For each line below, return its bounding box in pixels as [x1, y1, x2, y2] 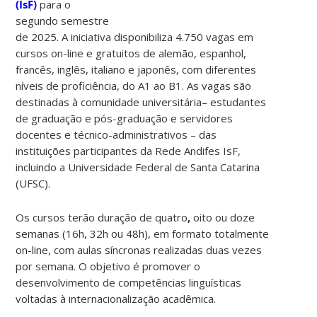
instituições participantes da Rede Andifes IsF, [16, 143, 241, 158]
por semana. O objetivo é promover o [16, 258, 201, 273]
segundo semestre [16, 13, 110, 28]
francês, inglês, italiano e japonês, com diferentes [16, 62, 257, 76]
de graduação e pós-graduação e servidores [16, 110, 234, 125]
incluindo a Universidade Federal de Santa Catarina [16, 159, 260, 174]
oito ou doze [193, 209, 255, 224]
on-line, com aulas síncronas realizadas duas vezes [16, 242, 263, 257]
